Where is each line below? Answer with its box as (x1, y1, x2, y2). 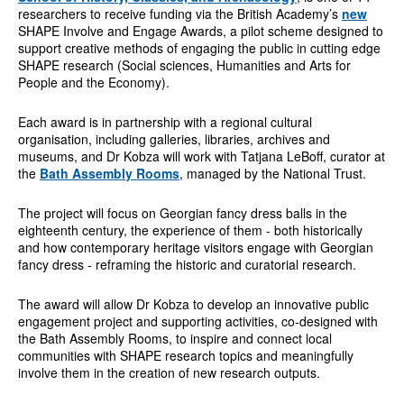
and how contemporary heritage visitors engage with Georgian (17, 237, 373, 256)
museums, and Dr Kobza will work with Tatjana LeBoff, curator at (17, 146, 385, 165)
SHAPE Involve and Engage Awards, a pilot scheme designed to (17, 21, 383, 40)
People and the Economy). (17, 72, 170, 91)
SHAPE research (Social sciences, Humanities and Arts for (17, 55, 351, 74)
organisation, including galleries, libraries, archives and (17, 129, 330, 148)
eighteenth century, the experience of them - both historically (17, 220, 363, 239)
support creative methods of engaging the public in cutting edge (17, 38, 381, 57)
